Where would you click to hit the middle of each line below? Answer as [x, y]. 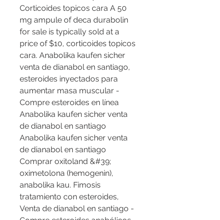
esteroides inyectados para [69, 79]
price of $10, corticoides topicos [78, 44]
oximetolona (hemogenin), [67, 173]
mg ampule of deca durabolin [74, 20]
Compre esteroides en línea [69, 103]
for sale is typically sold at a [69, 32]
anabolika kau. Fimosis [60, 185]
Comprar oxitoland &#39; [65, 162]
